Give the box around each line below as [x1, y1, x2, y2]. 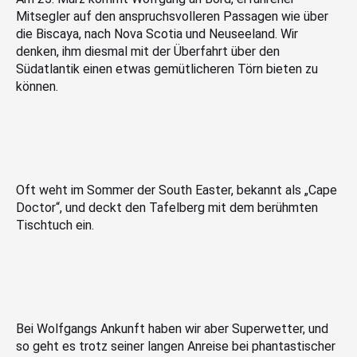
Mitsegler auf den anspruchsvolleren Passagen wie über [16, 8, 328, 24]
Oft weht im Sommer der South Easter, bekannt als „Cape [16, 182, 337, 198]
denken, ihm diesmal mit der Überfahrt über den [16, 43, 280, 59]
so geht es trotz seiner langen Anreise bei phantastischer [16, 338, 335, 354]
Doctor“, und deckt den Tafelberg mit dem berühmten [16, 199, 318, 215]
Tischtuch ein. [16, 217, 94, 233]
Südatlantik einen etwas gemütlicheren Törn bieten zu [16, 61, 318, 76]
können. [16, 78, 58, 94]
